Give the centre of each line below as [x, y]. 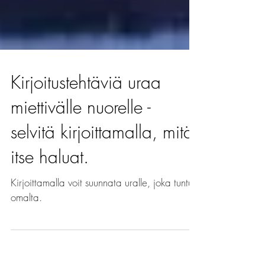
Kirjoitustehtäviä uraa [86, 106]
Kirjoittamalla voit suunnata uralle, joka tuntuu [104, 206]
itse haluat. [50, 180]
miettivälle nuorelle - [81, 131]
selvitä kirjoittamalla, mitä [102, 156]
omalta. [26, 221]
